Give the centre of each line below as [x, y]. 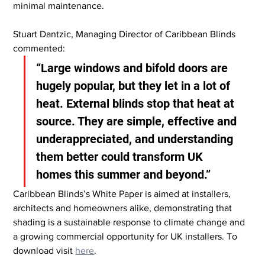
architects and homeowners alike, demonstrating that [124, 208]
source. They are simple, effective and [138, 121]
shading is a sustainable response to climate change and [130, 222]
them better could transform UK [121, 156]
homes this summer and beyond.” [124, 174]
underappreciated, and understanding [136, 139]
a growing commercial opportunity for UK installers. [119, 236]
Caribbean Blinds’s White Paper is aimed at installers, [123, 193]
